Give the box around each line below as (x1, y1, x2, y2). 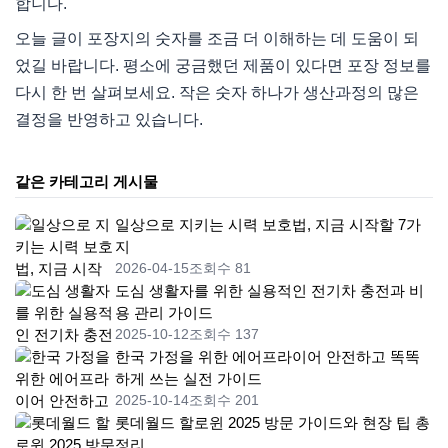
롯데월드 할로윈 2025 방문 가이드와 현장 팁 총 (115, 414, 430, 432)
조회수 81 (189, 260, 251, 277)
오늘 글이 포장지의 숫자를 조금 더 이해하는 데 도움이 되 (15, 30, 419, 48)
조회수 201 (189, 392, 259, 409)
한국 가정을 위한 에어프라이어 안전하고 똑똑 (115, 348, 420, 366)
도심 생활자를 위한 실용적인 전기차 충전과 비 (115, 282, 424, 300)
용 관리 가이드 (115, 304, 213, 322)
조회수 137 (189, 326, 259, 343)
